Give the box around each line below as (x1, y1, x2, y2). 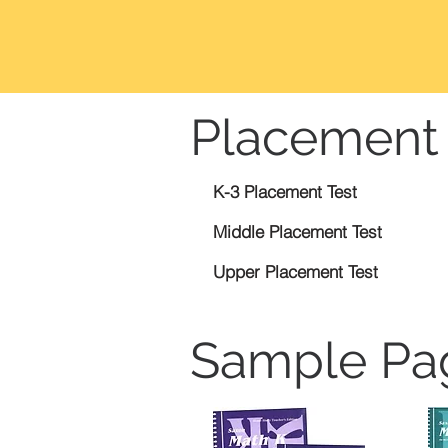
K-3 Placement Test (213, 181, 357, 203)
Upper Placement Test (213, 261, 378, 283)
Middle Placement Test (213, 221, 382, 243)
